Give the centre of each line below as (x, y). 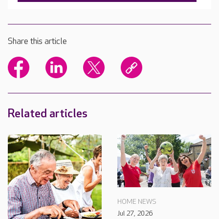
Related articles (48, 114)
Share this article (37, 42)
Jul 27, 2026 (135, 214)
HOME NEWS (137, 202)
